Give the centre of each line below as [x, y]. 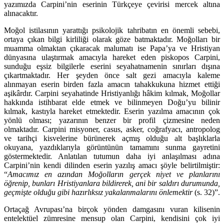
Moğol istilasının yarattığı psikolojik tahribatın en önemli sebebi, [112, 30]
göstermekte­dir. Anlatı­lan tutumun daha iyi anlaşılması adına [112, 156]
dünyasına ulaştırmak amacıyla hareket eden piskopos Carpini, [112, 57]
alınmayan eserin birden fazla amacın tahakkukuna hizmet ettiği [112, 84]
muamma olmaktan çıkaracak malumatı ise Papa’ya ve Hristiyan [112, 48]
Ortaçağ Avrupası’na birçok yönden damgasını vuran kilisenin [112, 209]
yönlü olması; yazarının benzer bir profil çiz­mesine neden [112, 120]
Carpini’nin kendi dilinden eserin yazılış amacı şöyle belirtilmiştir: [112, 165]
